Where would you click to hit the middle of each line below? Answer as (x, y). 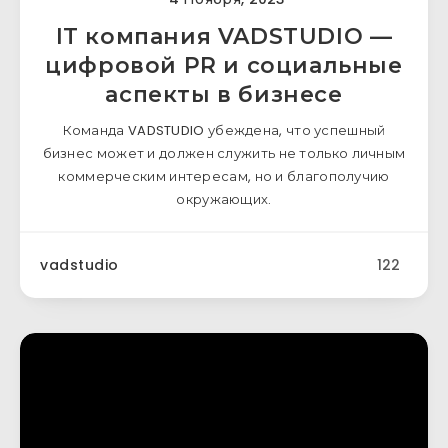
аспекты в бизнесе (224, 94)
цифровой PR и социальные (224, 65)
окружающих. (224, 199)
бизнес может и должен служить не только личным (224, 153)
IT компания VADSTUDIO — (224, 36)
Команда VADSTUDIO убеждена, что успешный (224, 130)
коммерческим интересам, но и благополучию (224, 176)
